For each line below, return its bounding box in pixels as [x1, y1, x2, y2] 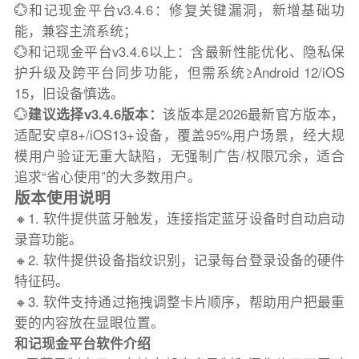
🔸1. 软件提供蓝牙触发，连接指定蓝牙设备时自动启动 [14, 208, 345, 228]
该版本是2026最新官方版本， [163, 104, 345, 124]
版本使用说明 [14, 186, 111, 209]
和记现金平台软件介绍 [14, 333, 151, 353]
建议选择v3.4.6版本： [28, 104, 163, 124]
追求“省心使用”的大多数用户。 [14, 167, 201, 187]
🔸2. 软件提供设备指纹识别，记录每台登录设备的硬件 [14, 250, 345, 270]
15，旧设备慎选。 [14, 83, 124, 103]
